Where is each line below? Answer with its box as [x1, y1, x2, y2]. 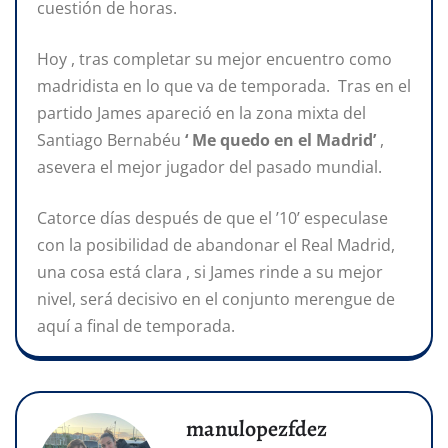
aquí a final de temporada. [37, 314, 235, 337]
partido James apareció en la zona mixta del [37, 101, 366, 124]
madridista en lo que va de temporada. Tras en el [37, 74, 411, 97]
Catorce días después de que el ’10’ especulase [37, 206, 388, 229]
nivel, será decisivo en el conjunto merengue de [37, 287, 395, 310]
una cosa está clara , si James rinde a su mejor [37, 260, 383, 283]
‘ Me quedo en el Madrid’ [185, 128, 380, 151]
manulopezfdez [186, 413, 327, 444]
